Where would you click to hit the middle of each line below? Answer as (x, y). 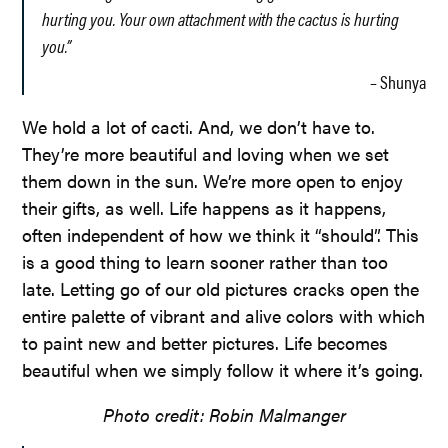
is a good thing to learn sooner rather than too (205, 261)
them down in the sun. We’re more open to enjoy (213, 180)
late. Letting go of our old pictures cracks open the (221, 288)
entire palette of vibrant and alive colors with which (224, 315)
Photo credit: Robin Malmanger (224, 414)
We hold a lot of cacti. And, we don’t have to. (199, 126)
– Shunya (397, 81)
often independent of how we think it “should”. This (221, 234)
